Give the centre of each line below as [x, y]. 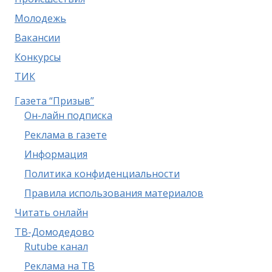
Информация [56, 154]
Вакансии [37, 38]
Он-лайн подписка [68, 115]
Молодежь [40, 18]
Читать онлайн [51, 212]
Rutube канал [56, 246]
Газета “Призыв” [54, 101]
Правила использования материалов [114, 193]
